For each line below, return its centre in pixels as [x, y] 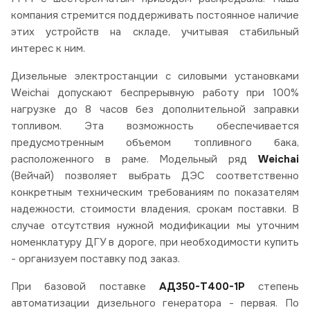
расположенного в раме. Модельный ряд [135, 159]
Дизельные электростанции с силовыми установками [155, 76]
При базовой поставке [85, 287]
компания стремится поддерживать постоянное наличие [155, 16]
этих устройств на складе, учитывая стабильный [155, 32]
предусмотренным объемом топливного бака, [155, 143]
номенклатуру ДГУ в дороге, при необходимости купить [155, 243]
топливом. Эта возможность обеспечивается [155, 126]
